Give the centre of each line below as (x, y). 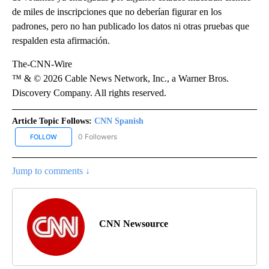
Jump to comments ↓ (51, 171)
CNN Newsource (134, 223)
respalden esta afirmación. (61, 41)
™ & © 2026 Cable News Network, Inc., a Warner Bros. (120, 79)
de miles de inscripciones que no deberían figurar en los (117, 12)
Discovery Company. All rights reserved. (89, 93)
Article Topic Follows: (52, 121)
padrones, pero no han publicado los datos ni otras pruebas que (131, 26)
